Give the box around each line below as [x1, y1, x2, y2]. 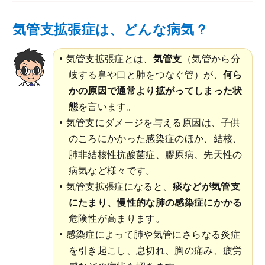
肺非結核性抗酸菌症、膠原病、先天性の [68, 148, 243, 161]
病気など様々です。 [68, 164, 156, 177]
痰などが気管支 [172, 180, 240, 193]
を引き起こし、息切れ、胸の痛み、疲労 [68, 244, 243, 257]
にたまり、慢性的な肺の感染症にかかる [68, 196, 243, 209]
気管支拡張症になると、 [66, 180, 173, 193]
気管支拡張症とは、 [66, 52, 153, 66]
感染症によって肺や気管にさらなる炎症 [66, 228, 240, 241]
